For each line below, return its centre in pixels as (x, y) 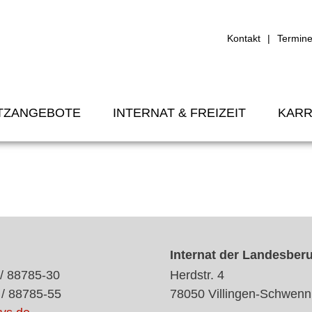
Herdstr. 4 (197, 275)
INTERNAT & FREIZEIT (179, 113)
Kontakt (243, 38)
